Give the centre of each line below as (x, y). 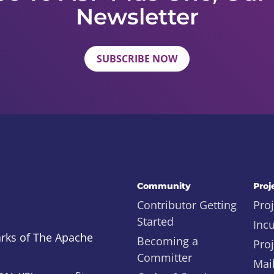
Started (155, 221)
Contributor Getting (187, 205)
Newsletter (137, 17)
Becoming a (168, 241)
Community (164, 186)
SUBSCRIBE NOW (137, 59)
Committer (165, 257)
